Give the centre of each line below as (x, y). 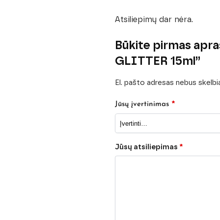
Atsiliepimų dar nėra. (154, 19)
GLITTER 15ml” (157, 61)
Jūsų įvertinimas (143, 105)
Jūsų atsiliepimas (147, 147)
